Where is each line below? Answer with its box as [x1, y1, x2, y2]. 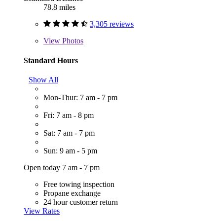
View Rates [24, 207, 60, 216]
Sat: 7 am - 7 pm [43, 129, 95, 138]
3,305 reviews [90, 20, 134, 29]
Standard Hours [24, 56, 78, 65]
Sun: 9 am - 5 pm [43, 147, 97, 155]
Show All [29, 75, 58, 84]
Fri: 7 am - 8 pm [43, 111, 94, 120]
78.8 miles [43, 3, 75, 12]
